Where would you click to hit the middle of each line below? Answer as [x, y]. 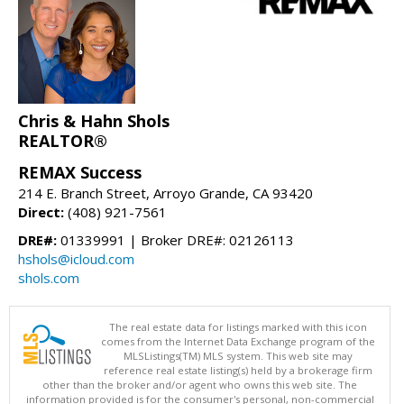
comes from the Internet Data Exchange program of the [238, 341]
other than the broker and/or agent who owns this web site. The [200, 384]
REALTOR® [63, 140]
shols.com [49, 277]
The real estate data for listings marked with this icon [238, 326]
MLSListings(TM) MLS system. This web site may [238, 355]
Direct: [41, 211]
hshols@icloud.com [76, 258]
